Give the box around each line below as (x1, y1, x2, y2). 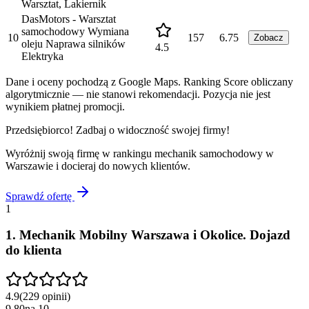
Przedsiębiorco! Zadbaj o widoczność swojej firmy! (6, 123, 230, 136)
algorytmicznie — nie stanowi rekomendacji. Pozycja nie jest (6, 88, 270, 100)
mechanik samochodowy (154, 147, 263, 159)
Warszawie (6, 159, 53, 172)
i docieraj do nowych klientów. (53, 159, 190, 172)
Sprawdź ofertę (6, 190, 74, 202)
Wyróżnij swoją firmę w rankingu (6, 147, 154, 159)
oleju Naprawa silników (21, 37, 126, 50)
